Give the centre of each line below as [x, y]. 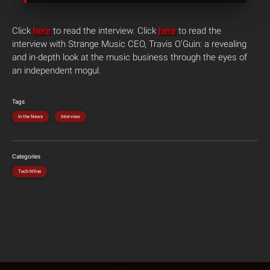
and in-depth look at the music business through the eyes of [130, 57]
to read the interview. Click [105, 31]
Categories [26, 156]
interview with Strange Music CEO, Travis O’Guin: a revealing [129, 44]
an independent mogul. [57, 71]
